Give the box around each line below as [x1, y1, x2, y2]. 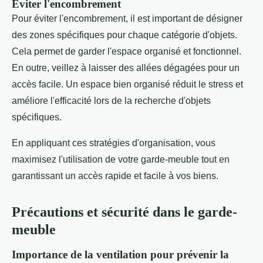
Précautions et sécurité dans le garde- [12, 204, 237, 220]
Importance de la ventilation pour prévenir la [12, 248, 229, 261]
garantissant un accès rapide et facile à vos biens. [12, 170, 218, 181]
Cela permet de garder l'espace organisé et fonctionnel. [12, 46, 241, 56]
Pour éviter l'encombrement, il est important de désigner [12, 13, 242, 23]
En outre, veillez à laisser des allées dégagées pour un [12, 62, 240, 73]
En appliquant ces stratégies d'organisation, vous [12, 137, 215, 148]
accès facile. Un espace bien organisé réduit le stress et [12, 79, 243, 89]
